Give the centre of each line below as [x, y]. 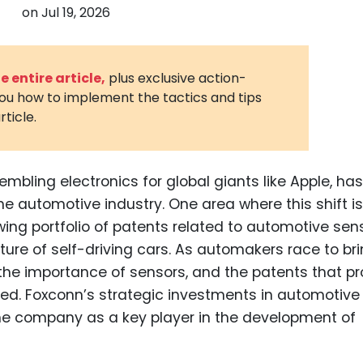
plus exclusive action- [178, 78]
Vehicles [331, 71]
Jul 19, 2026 [76, 13]
